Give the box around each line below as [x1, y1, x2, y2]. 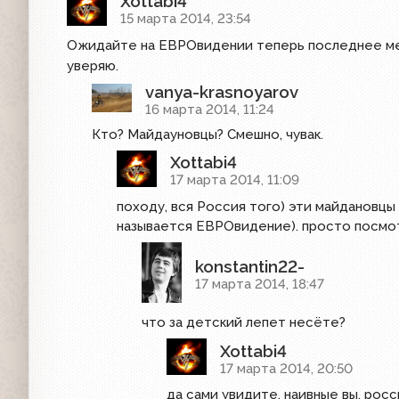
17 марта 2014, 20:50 [220, 360, 353, 377]
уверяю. [67, 58, 118, 75]
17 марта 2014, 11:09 [170, 172, 299, 189]
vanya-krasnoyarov [145, 82, 298, 102]
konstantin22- [195, 256, 305, 276]
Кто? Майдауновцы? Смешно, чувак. [92, 126, 323, 142]
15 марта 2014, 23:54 [120, 11, 251, 28]
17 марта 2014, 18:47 [195, 275, 324, 292]
